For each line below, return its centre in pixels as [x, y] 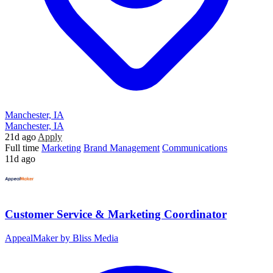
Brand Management [122, 148]
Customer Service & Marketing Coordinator [116, 214]
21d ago [20, 137]
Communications [195, 148]
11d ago [20, 159]
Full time [22, 148]
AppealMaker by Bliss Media [62, 238]
